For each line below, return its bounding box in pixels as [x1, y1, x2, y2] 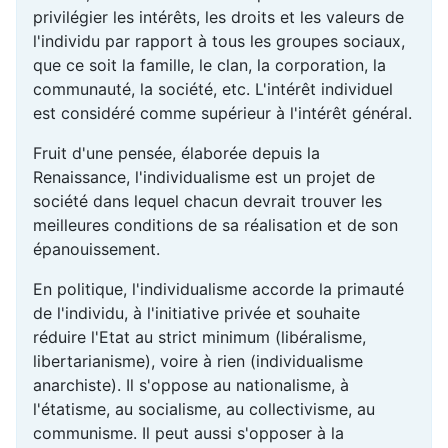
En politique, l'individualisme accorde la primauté [33, 279, 404, 300]
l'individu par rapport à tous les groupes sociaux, [33, 31, 405, 52]
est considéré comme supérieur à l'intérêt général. [33, 103, 412, 124]
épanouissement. [33, 239, 160, 260]
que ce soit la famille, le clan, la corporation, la [33, 55, 386, 76]
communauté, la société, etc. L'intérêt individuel [33, 79, 393, 100]
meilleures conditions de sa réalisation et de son [33, 215, 398, 236]
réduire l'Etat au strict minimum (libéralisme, [33, 327, 366, 348]
